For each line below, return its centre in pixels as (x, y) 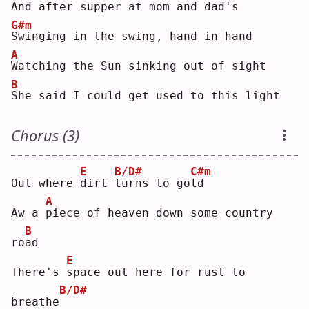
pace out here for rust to (159, 272)
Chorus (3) (45, 135)
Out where (46, 183)
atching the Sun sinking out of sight (142, 66)
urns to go (156, 183)
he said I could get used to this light (149, 96)
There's (39, 272)
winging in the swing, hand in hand (135, 37)
